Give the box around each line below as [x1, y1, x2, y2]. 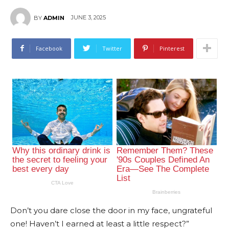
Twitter [102, 44, 122, 52]
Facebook [35, 44, 62, 52]
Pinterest [159, 44, 185, 52]
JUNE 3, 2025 [71, 14, 106, 21]
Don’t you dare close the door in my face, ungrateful [10, 205, 212, 216]
